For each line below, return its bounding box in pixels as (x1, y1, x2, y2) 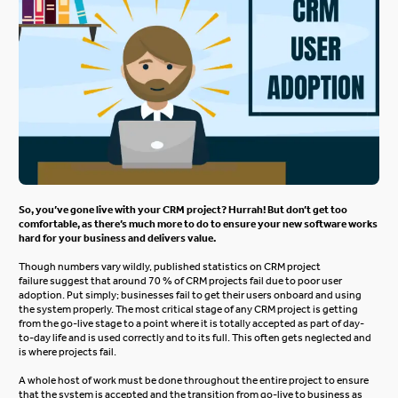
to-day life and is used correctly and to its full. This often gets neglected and (19, 331, 372, 344)
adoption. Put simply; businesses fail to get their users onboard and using (19, 289, 362, 301)
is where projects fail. (19, 346, 121, 358)
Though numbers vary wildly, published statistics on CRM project (19, 260, 322, 273)
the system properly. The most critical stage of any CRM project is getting (19, 303, 359, 315)
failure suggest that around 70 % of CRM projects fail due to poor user (19, 275, 343, 287)
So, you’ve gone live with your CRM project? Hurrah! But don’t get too (19, 203, 348, 216)
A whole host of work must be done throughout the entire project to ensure (19, 374, 370, 386)
